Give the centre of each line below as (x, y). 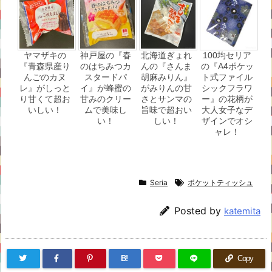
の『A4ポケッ (227, 66)
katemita (242, 211)
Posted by (199, 211)
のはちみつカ (106, 66)
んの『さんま (166, 66)
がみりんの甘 (166, 88)
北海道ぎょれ (166, 55)
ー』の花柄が (227, 99)
